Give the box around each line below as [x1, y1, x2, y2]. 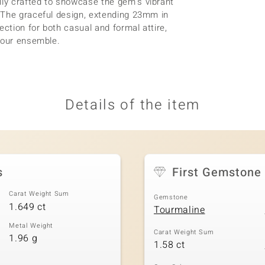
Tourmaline [154, 203, 205, 217]
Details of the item [65, 95, 200, 115]
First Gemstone [172, 164, 261, 181]
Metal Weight [9, 220, 54, 231]
